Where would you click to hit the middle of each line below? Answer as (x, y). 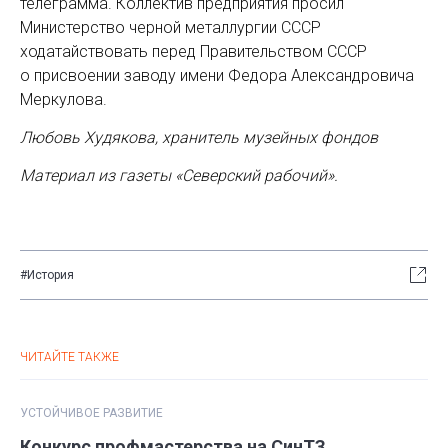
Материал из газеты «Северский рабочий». (179, 175)
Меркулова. (63, 99)
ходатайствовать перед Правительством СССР (193, 51)
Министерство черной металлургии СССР (170, 27)
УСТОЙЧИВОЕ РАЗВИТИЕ (91, 412)
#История (47, 274)
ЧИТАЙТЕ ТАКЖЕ (69, 356)
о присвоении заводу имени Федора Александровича (217, 75)
